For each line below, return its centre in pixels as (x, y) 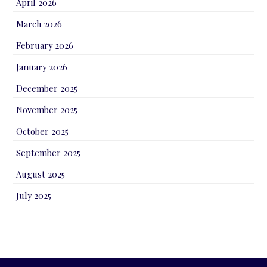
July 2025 (34, 195)
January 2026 (42, 66)
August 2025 (41, 174)
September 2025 (49, 152)
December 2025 (47, 88)
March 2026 (39, 24)
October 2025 (43, 131)
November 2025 (47, 109)
